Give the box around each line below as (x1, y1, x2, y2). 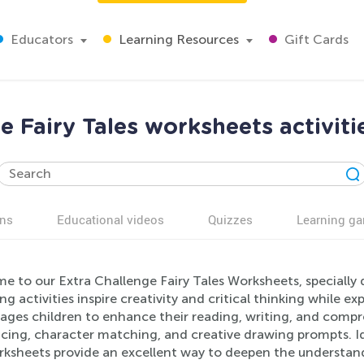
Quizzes (208, 211, 253, 227)
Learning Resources (115, 32, 239, 47)
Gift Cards (281, 32, 349, 47)
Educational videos (57, 211, 164, 227)
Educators (7, 32, 73, 47)
